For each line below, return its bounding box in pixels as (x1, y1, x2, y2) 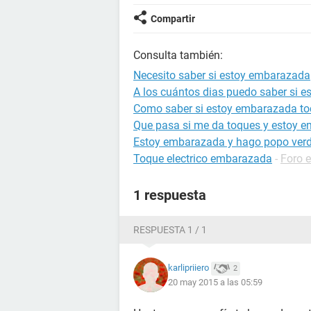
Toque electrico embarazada (133, 152, 272, 165)
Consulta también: (133, 49, 223, 62)
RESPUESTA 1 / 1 (133, 224, 207, 235)
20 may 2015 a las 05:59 (168, 276, 262, 287)
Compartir (151, 13, 195, 24)
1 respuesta (133, 187, 206, 203)
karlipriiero (168, 262, 209, 274)
